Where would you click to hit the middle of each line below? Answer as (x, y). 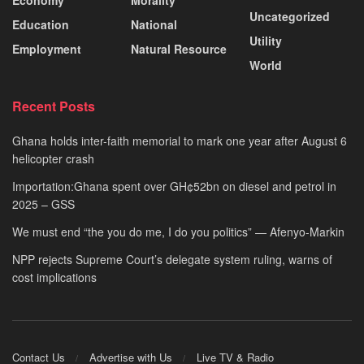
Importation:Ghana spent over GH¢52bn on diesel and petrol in (174, 186)
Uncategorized (290, 16)
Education (41, 24)
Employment (47, 48)
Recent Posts (54, 106)
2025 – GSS (43, 204)
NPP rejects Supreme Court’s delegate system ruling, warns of (172, 259)
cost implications (54, 277)
